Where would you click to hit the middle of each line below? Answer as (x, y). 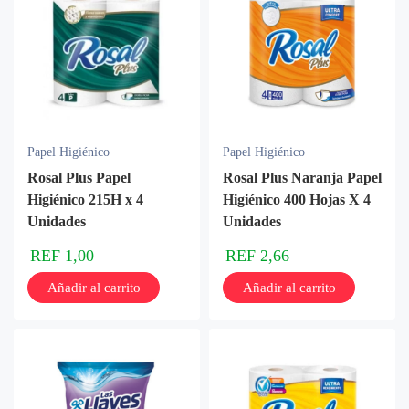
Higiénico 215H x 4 (85, 199)
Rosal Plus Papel (79, 178)
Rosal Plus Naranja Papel (302, 178)
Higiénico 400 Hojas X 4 (297, 199)
